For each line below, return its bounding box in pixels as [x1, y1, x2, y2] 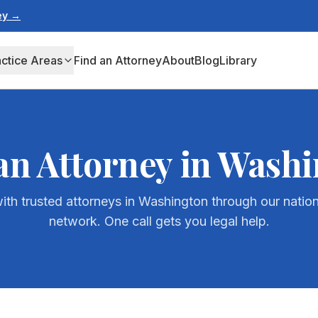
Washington [138, 194, 208, 209]
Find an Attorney [73, 53, 162, 67]
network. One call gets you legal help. [48, 214, 270, 229]
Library [219, 53, 257, 67]
